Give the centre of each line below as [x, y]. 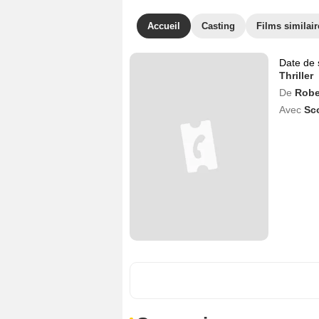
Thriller [296, 75]
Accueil [164, 26]
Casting [218, 26]
